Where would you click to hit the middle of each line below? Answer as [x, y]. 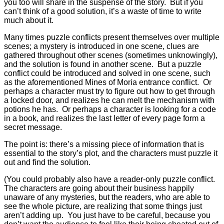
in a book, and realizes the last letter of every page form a [104, 118]
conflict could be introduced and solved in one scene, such [107, 73]
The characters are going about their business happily [99, 188]
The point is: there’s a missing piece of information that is [104, 144]
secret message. [33, 127]
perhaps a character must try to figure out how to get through [109, 91]
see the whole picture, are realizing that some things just [103, 206]
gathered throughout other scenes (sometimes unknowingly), [111, 55]
